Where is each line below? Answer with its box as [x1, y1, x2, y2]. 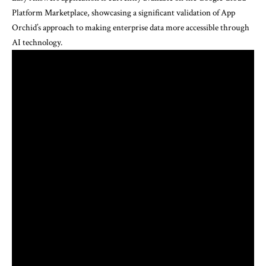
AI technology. [12, 36, 62, 48]
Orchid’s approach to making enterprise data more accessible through [12, 21, 249, 33]
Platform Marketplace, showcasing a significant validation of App [12, 7, 235, 18]
